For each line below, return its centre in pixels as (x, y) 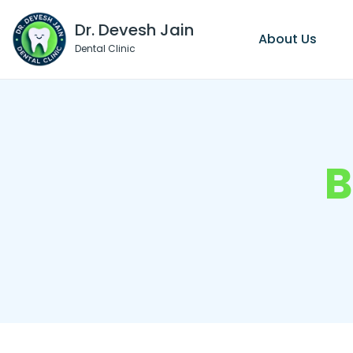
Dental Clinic (105, 48)
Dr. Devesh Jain (134, 30)
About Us (287, 39)
